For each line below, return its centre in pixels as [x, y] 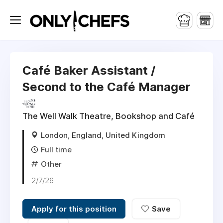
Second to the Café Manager [107, 87]
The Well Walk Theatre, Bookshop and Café [109, 116]
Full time [56, 150]
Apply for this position [74, 209]
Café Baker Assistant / [89, 70]
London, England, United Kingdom [103, 135]
